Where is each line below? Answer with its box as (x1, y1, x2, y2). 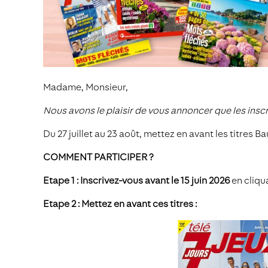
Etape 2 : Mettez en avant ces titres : (43, 198, 197, 209)
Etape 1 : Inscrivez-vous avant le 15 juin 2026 (43, 175, 232, 186)
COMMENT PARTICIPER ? (43, 151, 153, 163)
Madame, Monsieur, (43, 81, 128, 93)
